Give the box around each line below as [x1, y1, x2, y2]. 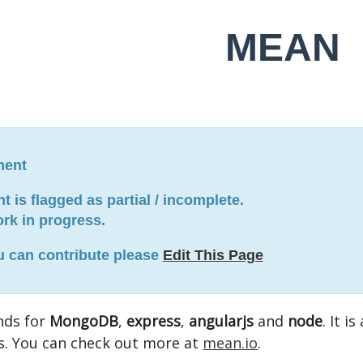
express [126, 311, 181, 331]
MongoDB [49, 311, 119, 331]
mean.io [203, 333, 258, 352]
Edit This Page [162, 247, 263, 263]
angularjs [189, 311, 254, 331]
